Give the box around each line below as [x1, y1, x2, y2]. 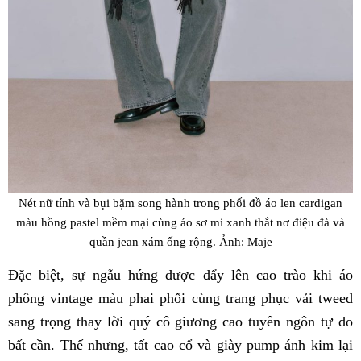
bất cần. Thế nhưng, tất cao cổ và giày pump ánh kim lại [8, 337, 353, 354]
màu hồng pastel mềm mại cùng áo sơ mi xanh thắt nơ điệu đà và [16, 215, 345, 230]
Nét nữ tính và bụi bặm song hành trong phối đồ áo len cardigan [19, 196, 342, 210]
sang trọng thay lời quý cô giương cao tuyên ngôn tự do [8, 313, 353, 330]
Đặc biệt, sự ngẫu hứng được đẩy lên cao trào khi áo [8, 267, 353, 284]
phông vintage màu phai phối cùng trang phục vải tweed [8, 290, 353, 307]
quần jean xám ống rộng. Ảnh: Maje [89, 234, 272, 249]
